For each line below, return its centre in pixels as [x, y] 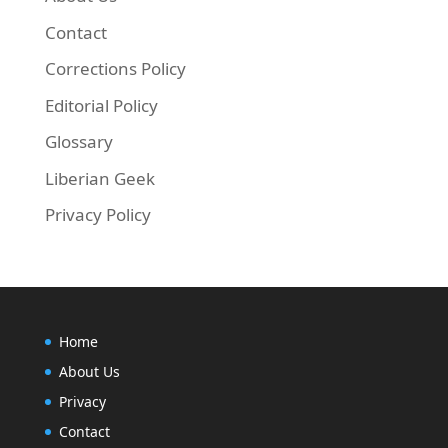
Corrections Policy [115, 68]
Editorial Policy [101, 105]
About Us [89, 371]
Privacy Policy [97, 214]
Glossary [78, 141]
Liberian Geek [99, 178]
